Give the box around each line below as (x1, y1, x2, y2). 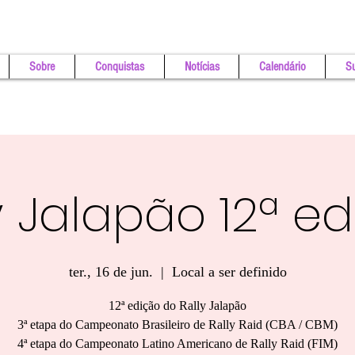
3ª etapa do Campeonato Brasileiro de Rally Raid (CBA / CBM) (17, 318, 338, 331)
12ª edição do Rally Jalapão (109, 299, 246, 312)
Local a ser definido (171, 264, 287, 280)
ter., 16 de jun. (68, 264, 153, 280)
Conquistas (95, 59, 144, 74)
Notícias (184, 59, 219, 74)
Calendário (258, 59, 306, 74)
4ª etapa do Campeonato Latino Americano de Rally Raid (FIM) (17, 337, 338, 350)
